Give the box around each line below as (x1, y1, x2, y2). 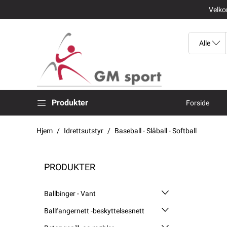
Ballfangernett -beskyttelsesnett (44, 206, 144, 215)
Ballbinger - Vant (44, 189, 96, 198)
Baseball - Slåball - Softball (115, 126, 197, 135)
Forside (186, 98, 209, 107)
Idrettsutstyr (64, 126, 103, 135)
